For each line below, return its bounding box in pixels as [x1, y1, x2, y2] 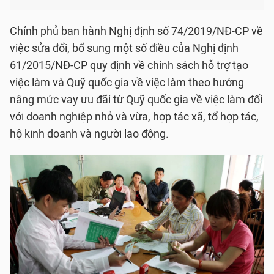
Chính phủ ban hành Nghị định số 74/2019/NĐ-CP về [10, 24, 263, 38]
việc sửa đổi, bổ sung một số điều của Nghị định [10, 42, 239, 55]
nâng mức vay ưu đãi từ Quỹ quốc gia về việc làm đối [10, 93, 262, 106]
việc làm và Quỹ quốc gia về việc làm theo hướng [10, 76, 244, 89]
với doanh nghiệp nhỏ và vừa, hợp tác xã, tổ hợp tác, [10, 110, 259, 124]
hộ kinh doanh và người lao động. [10, 127, 169, 141]
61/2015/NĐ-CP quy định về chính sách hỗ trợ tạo [10, 59, 248, 72]
